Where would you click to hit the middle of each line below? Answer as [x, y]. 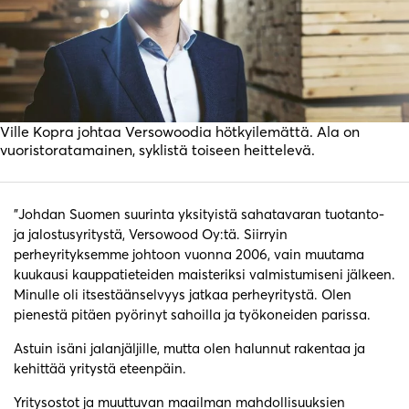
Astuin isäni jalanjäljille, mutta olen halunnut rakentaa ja [189, 349]
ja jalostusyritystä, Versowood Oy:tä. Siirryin [151, 235]
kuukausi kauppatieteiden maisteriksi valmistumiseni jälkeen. [204, 275]
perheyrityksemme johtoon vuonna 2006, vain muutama [189, 255]
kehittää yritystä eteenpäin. [100, 369]
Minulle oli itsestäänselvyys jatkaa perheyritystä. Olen [183, 295]
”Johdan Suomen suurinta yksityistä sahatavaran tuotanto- [199, 215]
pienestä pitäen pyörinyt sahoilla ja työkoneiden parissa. [192, 315]
